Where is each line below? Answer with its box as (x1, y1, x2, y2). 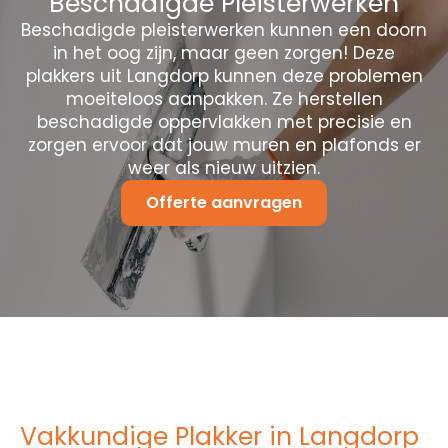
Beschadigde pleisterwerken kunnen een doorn (21, 17, 427, 42)
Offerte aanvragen (146, 190, 302, 214)
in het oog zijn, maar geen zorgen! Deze (53, 40, 395, 65)
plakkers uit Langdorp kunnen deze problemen (25, 63, 423, 88)
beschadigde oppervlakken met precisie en (36, 109, 412, 134)
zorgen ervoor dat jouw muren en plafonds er (27, 132, 421, 157)
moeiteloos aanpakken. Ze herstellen (65, 86, 383, 111)
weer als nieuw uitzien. (128, 155, 320, 180)
